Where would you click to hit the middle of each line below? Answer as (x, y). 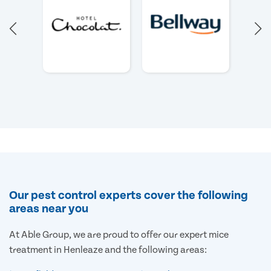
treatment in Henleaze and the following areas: (108, 250)
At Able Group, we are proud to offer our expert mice (119, 234)
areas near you (49, 208)
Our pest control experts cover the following (129, 195)
